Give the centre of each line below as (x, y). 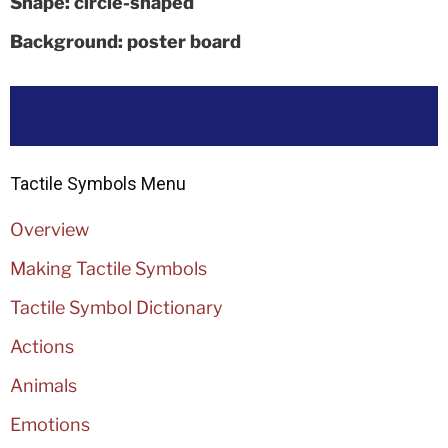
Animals (43, 386)
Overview (49, 230)
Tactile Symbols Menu (98, 183)
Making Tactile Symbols (108, 269)
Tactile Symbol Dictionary (116, 308)
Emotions (50, 425)
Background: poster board (125, 41)
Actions (42, 347)
